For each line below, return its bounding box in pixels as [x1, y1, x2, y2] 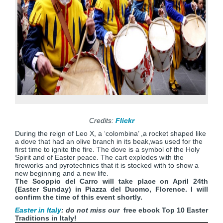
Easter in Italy [15, 206, 61, 214]
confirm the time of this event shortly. [15, 193, 142, 201]
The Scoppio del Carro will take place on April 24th [15, 177, 208, 185]
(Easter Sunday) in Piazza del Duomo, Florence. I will [15, 185, 208, 193]
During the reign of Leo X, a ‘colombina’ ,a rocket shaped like [15, 129, 206, 137]
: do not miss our [61, 206, 123, 214]
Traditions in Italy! [15, 214, 77, 222]
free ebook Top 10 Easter [123, 206, 208, 214]
